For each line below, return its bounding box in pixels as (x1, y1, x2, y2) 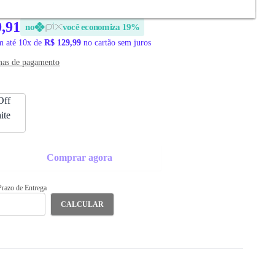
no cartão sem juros (81, 38, 152, 47)
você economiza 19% (62, 22, 140, 32)
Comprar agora (47, 152, 113, 163)
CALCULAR (61, 200, 104, 209)
